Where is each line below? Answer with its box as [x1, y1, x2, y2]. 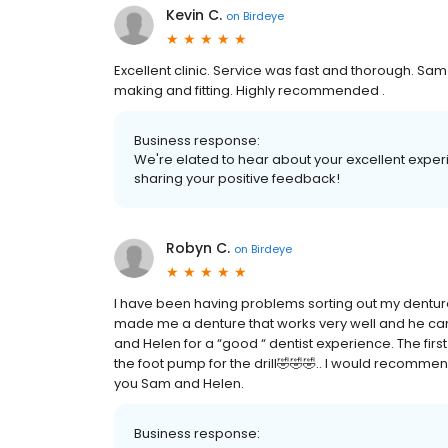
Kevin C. [166, 5, 222, 25]
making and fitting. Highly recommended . [114, 81, 385, 100]
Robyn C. [166, 238, 230, 258]
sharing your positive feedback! [134, 169, 340, 188]
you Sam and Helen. [114, 374, 244, 393]
